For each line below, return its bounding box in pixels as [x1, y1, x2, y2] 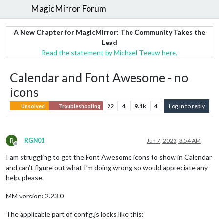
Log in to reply [169, 102, 205, 109]
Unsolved [21, 103, 45, 109]
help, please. [6, 173, 44, 182]
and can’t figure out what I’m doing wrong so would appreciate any [6, 163, 208, 172]
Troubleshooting [57, 103, 100, 109]
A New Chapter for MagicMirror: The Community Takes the [14, 27, 205, 36]
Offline [15, 143, 34, 151]
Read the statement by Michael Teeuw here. [42, 48, 177, 57]
